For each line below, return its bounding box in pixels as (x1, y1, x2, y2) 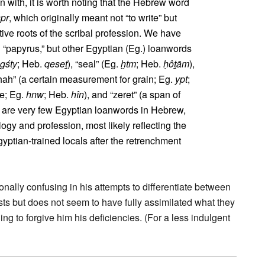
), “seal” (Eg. (67, 57, 121, 70)
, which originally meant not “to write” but (9, 11, 177, 24)
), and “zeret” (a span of (84, 88, 180, 101)
